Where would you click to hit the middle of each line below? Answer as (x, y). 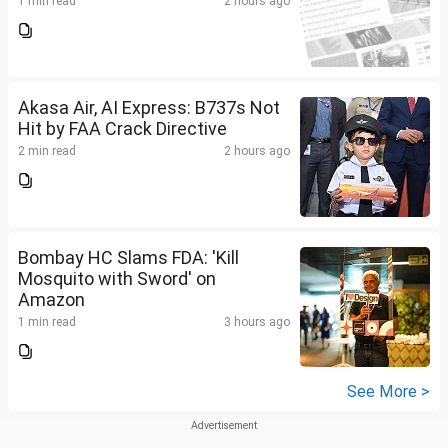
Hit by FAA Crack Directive (122, 129)
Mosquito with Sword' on (117, 279)
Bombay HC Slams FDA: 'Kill (128, 258)
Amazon (51, 300)
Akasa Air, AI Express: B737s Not (149, 108)
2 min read (47, 151)
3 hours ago (257, 322)
